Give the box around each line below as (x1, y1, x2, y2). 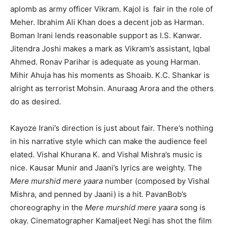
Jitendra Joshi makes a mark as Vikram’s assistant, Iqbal (10, 43, 210, 53)
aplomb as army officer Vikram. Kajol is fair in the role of (10, 4, 213, 14)
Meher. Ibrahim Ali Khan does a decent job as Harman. (10, 17, 204, 27)
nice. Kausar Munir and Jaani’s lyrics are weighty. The (10, 162, 202, 173)
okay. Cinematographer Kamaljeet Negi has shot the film (10, 215, 212, 225)
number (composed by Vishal (103, 176, 210, 186)
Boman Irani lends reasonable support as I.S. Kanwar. (10, 30, 202, 40)
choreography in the (10, 202, 85, 212)
